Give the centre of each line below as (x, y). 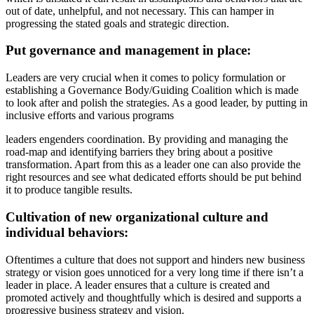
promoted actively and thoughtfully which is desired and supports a (153, 297)
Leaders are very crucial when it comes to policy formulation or (145, 78)
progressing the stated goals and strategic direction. (117, 23)
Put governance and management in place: (128, 50)
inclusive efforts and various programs (90, 116)
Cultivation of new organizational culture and (137, 217)
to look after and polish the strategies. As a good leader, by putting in (157, 103)
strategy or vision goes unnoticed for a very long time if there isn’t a (155, 272)
